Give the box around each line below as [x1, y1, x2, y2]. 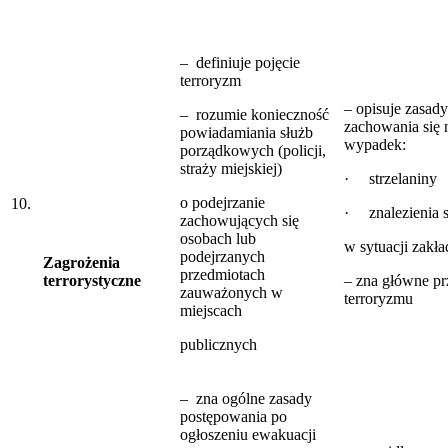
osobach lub [180, 229, 256, 247]
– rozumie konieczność [180, 105, 329, 123]
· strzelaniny [344, 169, 437, 187]
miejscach [180, 301, 242, 319]
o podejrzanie [180, 193, 265, 211]
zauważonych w [180, 283, 283, 301]
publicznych [180, 335, 257, 353]
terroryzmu [344, 289, 413, 307]
